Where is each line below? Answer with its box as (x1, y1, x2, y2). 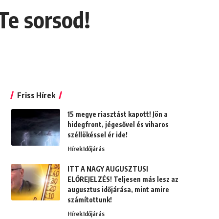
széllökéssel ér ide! (67, 131, 128, 139)
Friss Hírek (17, 90, 55, 101)
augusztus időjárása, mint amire (67, 185, 169, 194)
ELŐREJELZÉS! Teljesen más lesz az (67, 175, 178, 184)
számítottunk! (67, 196, 112, 204)
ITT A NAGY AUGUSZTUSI (67, 165, 148, 174)
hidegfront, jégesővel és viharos (67, 120, 169, 129)
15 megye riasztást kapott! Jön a (67, 110, 168, 119)
